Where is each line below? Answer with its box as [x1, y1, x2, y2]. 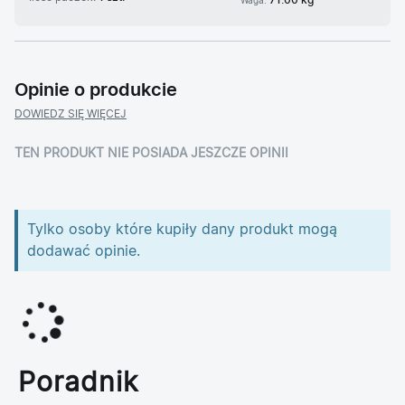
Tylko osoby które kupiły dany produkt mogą [27, 222, 337, 238]
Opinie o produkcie [14, 81, 177, 100]
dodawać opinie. [27, 244, 140, 259]
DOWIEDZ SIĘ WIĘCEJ [14, 108, 127, 120]
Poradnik [18, 370, 138, 398]
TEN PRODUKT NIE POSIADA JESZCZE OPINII [14, 147, 288, 161]
